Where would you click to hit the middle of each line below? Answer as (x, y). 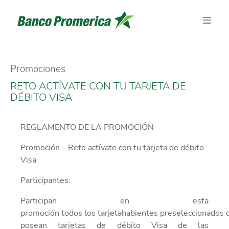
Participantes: (47, 180)
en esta (164, 201)
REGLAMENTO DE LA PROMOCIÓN (87, 127)
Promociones (38, 69)
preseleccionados (192, 213)
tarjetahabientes (128, 213)
